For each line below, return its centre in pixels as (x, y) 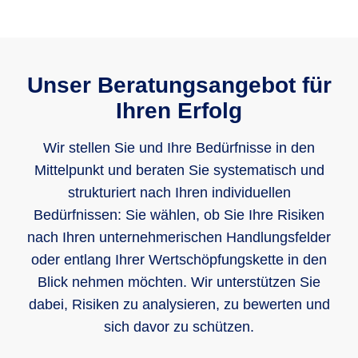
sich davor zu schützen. (179, 327)
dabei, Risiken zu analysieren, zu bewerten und (179, 305)
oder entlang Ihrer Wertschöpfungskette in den (179, 260)
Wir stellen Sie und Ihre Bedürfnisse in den (179, 148)
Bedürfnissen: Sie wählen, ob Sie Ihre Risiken (179, 215)
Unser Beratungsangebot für (179, 86)
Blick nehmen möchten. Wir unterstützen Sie (179, 282)
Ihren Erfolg (179, 111)
